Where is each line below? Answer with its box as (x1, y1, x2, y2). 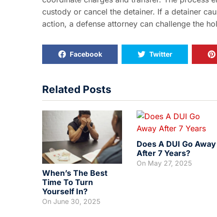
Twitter (149, 49, 172, 58)
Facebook (69, 49, 102, 58)
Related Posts (42, 83, 111, 95)
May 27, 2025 (148, 158, 192, 167)
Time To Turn (42, 177, 93, 187)
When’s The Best (42, 168, 108, 178)
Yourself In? (42, 186, 88, 196)
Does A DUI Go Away (137, 139, 216, 149)
